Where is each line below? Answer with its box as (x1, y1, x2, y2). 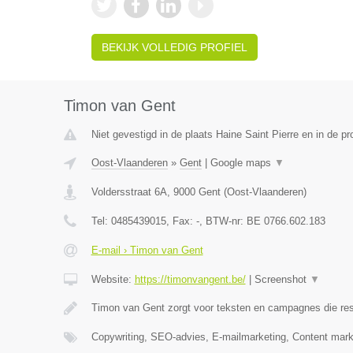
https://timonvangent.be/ (134, 273, 246, 285)
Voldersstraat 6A (91, 186, 167, 198)
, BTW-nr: (199, 215, 247, 227)
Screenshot (254, 273, 310, 285)
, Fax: (165, 215, 196, 227)
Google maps (210, 157, 274, 169)
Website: (91, 273, 135, 285)
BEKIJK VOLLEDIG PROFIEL (101, 41, 247, 54)
